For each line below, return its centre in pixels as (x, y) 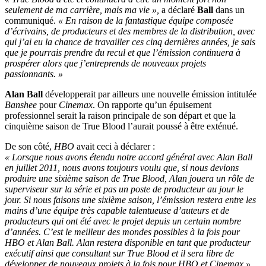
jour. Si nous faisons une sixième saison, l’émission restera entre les (130, 199)
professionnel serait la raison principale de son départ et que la (120, 115)
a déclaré (179, 9)
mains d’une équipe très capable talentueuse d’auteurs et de (117, 210)
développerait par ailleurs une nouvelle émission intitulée (150, 94)
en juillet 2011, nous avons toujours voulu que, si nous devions (122, 167)
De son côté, (29, 146)
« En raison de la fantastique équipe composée (145, 20)
